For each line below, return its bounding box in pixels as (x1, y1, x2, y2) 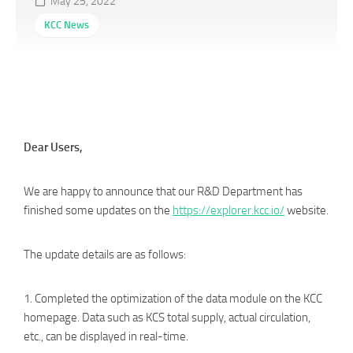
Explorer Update (54, 70, 218, 98)
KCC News (44, 19, 89, 31)
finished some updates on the (24, 203, 173, 217)
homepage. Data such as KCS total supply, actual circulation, (24, 310, 310, 325)
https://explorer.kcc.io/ (173, 203, 284, 217)
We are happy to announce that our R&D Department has (24, 184, 303, 199)
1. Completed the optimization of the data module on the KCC (24, 292, 322, 306)
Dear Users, (24, 140, 83, 154)
